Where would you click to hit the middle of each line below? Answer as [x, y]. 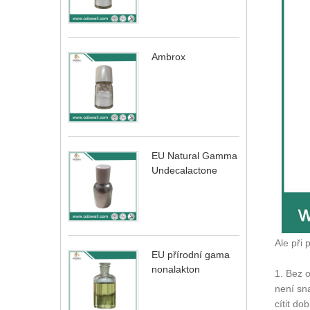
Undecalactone [184, 170]
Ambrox [168, 57]
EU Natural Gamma [194, 156]
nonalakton [176, 269]
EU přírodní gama [191, 255]
